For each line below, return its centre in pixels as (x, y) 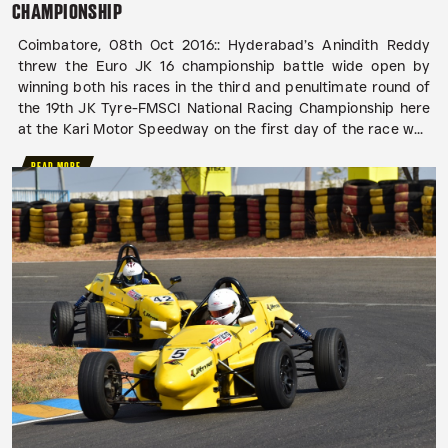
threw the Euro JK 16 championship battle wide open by (224, 66)
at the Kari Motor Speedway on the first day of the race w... (220, 129)
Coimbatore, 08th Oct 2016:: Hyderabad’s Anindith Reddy (224, 45)
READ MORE (56, 167)
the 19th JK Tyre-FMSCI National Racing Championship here (224, 108)
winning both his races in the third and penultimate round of (224, 87)
